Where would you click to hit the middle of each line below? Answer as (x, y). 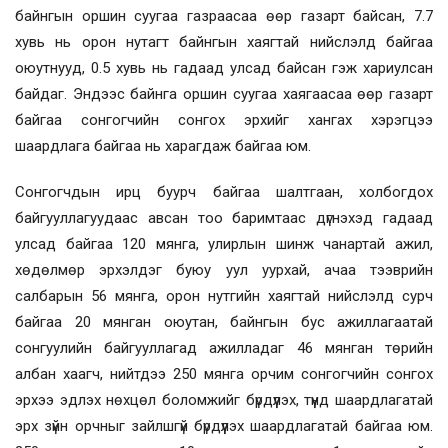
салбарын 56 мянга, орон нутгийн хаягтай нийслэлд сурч (224, 295)
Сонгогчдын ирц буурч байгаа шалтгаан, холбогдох (224, 191)
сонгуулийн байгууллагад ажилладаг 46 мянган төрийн (224, 347)
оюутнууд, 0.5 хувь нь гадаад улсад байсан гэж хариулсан (224, 67)
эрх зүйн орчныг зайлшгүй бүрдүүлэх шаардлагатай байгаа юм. (224, 425)
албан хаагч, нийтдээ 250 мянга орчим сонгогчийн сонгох (224, 373)
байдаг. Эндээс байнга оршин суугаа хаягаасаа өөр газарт (224, 93)
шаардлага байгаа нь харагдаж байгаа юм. (163, 145)
